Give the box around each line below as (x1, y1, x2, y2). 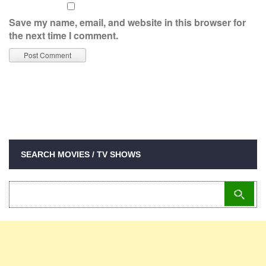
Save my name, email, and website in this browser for (9, 15, 246, 29)
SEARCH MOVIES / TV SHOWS (21, 150, 141, 159)
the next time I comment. (9, 28, 118, 42)
